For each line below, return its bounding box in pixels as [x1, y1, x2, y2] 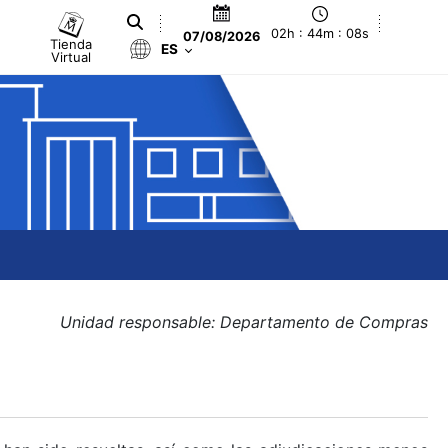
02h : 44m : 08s [271, 26, 370, 42]
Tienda [50, 35, 93, 52]
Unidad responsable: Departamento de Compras [60, 312, 428, 332]
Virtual [51, 48, 92, 65]
